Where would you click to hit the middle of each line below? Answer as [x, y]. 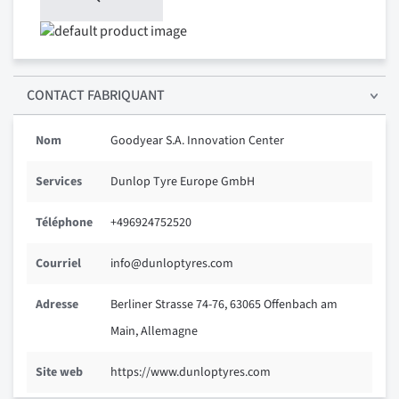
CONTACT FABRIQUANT [96, 96]
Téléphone [64, 223]
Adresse [57, 305]
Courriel [58, 264]
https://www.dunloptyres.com [191, 373]
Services [59, 182]
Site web [59, 373]
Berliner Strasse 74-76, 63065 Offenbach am [224, 305]
